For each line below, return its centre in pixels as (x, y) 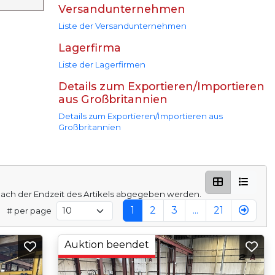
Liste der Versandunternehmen (122, 26)
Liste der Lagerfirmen (102, 65)
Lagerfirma (89, 48)
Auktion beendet (107, 245)
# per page (29, 211)
